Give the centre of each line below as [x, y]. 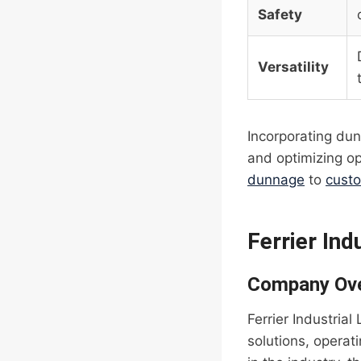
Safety [280, 15]
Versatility [293, 67]
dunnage [276, 180]
